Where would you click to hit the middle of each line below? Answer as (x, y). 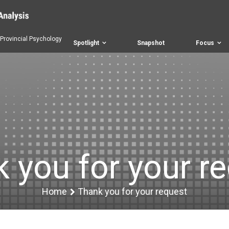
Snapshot (151, 43)
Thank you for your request (132, 192)
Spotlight (86, 43)
